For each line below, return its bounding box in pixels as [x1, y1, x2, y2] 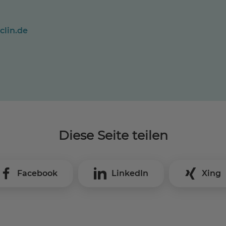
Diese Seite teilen [58, 127, 168, 143]
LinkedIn [111, 168, 148, 178]
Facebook [17, 168, 58, 178]
